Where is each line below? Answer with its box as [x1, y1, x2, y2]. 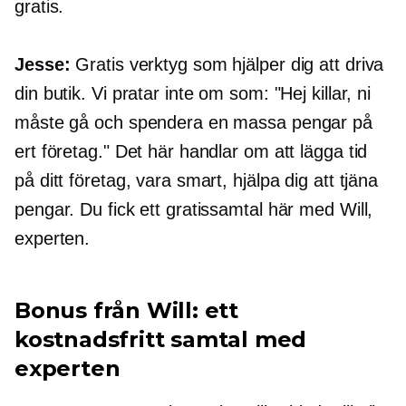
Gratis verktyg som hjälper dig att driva [70, 54, 384, 75]
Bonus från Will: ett [14, 297, 239, 324]
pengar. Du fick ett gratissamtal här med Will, [14, 199, 373, 220]
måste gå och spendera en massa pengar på [14, 112, 372, 133]
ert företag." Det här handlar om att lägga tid [14, 141, 368, 162]
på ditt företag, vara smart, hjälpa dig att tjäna [14, 170, 379, 191]
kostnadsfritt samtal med [14, 326, 307, 353]
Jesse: [14, 54, 71, 75]
